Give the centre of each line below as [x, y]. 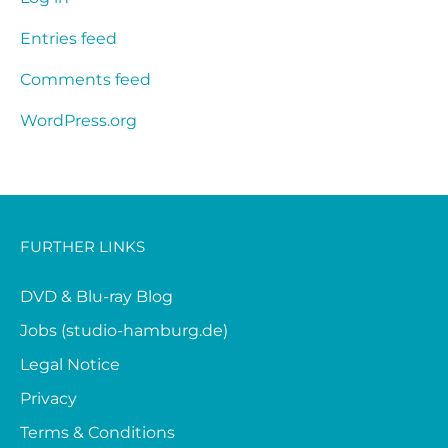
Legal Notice [70, 364]
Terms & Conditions [97, 432]
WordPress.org [78, 120]
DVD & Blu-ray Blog [96, 296]
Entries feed [68, 38]
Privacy [48, 398]
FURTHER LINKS [82, 246]
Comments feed [85, 79]
